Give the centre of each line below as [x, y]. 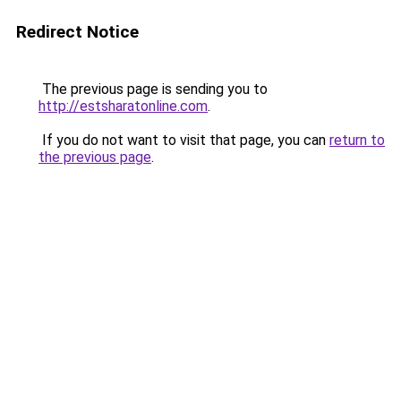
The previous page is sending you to [153, 89]
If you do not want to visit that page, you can [184, 140]
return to [357, 140]
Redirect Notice [77, 32]
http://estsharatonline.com [123, 106]
